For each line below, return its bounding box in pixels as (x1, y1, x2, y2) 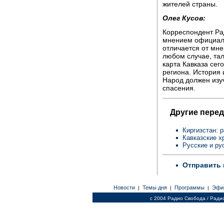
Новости (111, 184, 136, 190)
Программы (172, 184, 206, 190)
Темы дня (140, 184, 168, 190)
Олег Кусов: (162, 13, 205, 22)
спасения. (162, 83, 195, 92)
